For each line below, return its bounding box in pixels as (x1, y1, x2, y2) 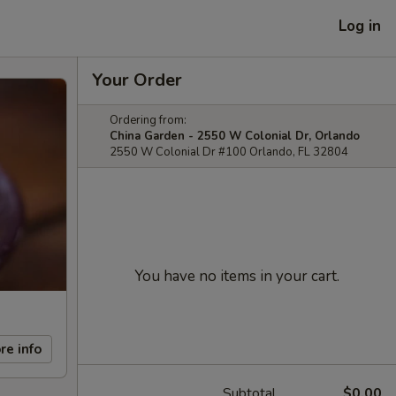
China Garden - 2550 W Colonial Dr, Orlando (110, 128, 360, 144)
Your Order (92, 68, 182, 92)
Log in (339, 15, 381, 36)
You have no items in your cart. (134, 266, 339, 286)
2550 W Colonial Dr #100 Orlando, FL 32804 (110, 144, 348, 160)
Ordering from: (110, 112, 187, 128)
